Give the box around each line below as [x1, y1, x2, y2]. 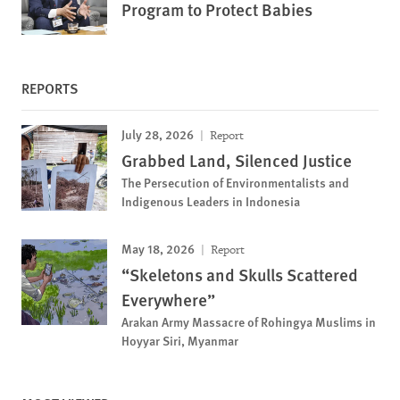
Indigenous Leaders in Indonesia [121, 192, 300, 210]
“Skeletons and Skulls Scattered [121, 262, 358, 287]
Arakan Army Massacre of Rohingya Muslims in [121, 312, 376, 330]
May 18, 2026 [121, 239, 195, 257]
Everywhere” [121, 287, 215, 312]
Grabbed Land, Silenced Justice [121, 148, 352, 172]
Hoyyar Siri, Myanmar [121, 331, 238, 349]
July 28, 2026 [121, 125, 194, 143]
